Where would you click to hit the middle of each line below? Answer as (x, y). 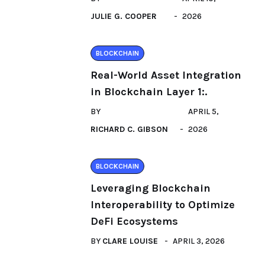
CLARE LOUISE (130, 241)
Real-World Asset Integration (166, 75)
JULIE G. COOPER (124, 16)
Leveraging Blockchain (151, 188)
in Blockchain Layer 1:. (149, 92)
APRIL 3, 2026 (199, 241)
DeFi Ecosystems (134, 221)
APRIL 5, (203, 112)
